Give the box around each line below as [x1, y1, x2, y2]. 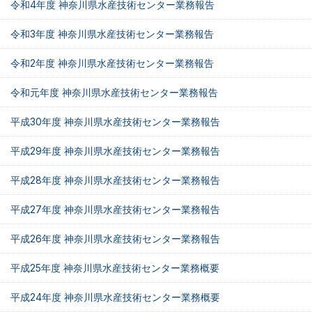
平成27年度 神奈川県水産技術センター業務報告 [10, 203, 220, 215]
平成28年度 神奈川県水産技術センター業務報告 [10, 174, 220, 186]
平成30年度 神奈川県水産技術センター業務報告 [10, 116, 220, 127]
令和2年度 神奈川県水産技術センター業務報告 [10, 57, 214, 69]
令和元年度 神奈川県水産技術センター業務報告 [10, 86, 218, 98]
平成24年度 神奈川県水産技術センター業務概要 [10, 291, 220, 303]
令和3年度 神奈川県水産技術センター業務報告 [10, 28, 214, 40]
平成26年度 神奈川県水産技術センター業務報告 [10, 233, 220, 244]
